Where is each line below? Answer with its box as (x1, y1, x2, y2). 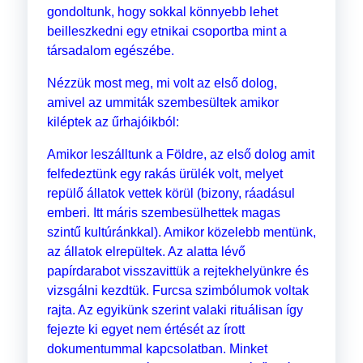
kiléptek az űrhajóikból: (46, 115, 179, 130)
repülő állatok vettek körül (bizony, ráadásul (46, 186, 295, 201)
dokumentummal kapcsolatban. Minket (46, 342, 267, 357)
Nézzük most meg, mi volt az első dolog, (46, 76, 277, 91)
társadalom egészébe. (46, 44, 174, 58)
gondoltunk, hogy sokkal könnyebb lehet (46, 5, 278, 19)
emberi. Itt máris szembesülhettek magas (46, 206, 280, 220)
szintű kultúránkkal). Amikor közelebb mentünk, (46, 225, 316, 240)
